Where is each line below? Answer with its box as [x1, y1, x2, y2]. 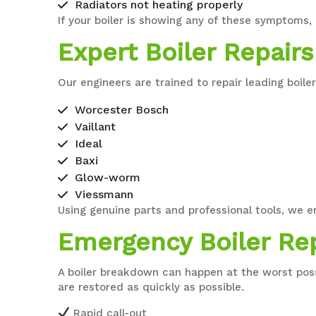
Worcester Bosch [75, 102, 169, 116]
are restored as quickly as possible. [58, 280, 245, 293]
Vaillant [75, 119, 116, 133]
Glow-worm [75, 170, 141, 184]
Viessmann [75, 187, 134, 201]
